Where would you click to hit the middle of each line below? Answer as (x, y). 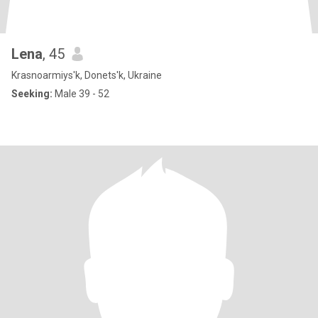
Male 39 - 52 (81, 94)
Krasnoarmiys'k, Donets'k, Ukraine (87, 75)
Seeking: (32, 94)
